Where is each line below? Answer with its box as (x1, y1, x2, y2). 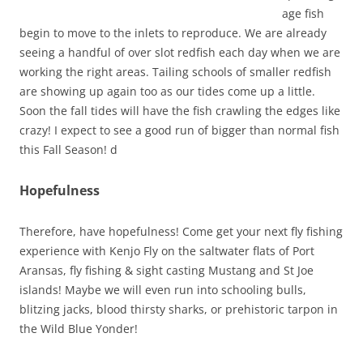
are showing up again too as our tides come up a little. (19, 83, 315, 99)
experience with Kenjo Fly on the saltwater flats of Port (19, 243, 314, 258)
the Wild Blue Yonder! (19, 321, 138, 336)
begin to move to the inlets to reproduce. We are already (19, 25, 327, 41)
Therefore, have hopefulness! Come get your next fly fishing (19, 224, 343, 239)
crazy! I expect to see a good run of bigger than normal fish (19, 122, 340, 138)
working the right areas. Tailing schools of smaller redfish (19, 64, 331, 79)
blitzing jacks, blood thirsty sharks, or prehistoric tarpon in (19, 301, 338, 317)
